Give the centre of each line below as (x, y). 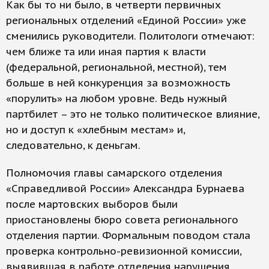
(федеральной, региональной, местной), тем (116, 67)
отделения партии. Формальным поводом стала (128, 235)
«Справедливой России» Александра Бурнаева (125, 189)
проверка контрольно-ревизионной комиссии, (124, 251)
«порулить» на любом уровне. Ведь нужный (116, 98)
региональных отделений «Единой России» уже (126, 20)
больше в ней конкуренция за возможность (118, 83)
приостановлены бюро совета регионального (122, 220)
